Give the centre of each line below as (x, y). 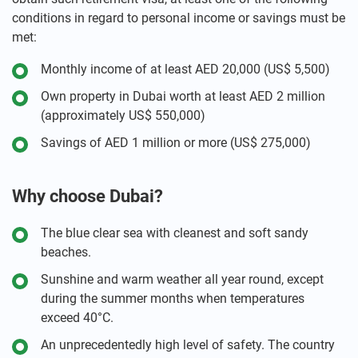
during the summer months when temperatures (173, 298)
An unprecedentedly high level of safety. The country (188, 345)
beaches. (66, 252)
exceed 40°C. (77, 318)
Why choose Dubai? (88, 196)
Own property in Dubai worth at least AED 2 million (183, 96)
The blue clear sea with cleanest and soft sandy (175, 233)
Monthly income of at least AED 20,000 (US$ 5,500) (185, 69)
